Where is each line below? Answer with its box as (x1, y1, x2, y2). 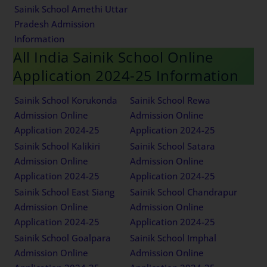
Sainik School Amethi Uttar (14, 3, 128, 15)
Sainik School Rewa (130, 94, 211, 107)
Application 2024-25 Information (13, 66, 239, 86)
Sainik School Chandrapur (130, 186, 238, 198)
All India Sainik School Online (13, 47, 213, 67)
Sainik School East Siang (14, 186, 115, 198)
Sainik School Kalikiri (14, 140, 101, 153)
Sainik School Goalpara (14, 232, 111, 244)
